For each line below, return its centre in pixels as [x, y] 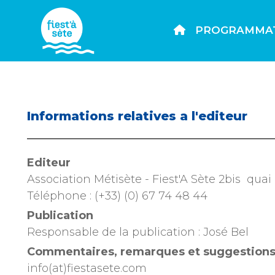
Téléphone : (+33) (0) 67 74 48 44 [117, 196]
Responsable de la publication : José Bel [138, 232]
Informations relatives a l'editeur [137, 116]
